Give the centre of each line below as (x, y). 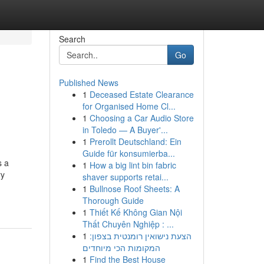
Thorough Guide (113, 200)
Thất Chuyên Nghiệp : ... (128, 224)
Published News (88, 82)
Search (72, 39)
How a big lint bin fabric (133, 165)
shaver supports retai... (125, 177)
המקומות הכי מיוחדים (121, 247)
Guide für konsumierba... (128, 153)
